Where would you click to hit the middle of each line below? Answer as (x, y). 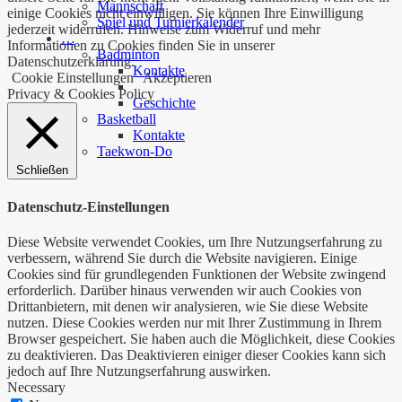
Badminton (128, 54)
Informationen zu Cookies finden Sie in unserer (141, 46)
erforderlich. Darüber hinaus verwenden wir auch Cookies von (184, 290)
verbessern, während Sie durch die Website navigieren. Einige (182, 258)
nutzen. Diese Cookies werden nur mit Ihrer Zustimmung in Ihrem (194, 322)
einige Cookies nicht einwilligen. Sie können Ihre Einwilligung (185, 13)
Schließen (42, 170)
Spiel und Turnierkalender (170, 22)
